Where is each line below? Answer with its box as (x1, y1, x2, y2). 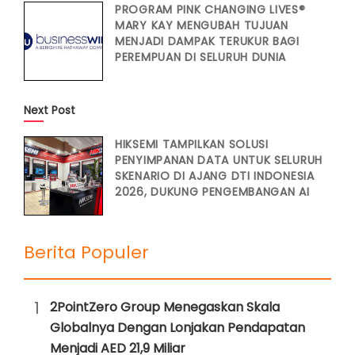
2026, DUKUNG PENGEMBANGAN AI (115, 184, 310, 200)
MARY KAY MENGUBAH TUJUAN (115, 17, 288, 33)
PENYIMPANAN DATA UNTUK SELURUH (115, 152, 323, 168)
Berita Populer (24, 240, 149, 265)
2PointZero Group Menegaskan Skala (50, 298, 280, 316)
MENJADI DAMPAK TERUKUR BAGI (115, 33, 300, 49)
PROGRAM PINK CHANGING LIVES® (115, 2, 306, 17)
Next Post (24, 102, 75, 118)
